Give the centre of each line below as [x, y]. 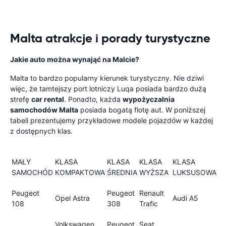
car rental [48, 99]
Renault [152, 193]
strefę [21, 99]
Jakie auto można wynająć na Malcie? [75, 60]
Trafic [149, 204]
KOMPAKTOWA [80, 173]
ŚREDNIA [122, 173]
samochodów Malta [44, 110]
